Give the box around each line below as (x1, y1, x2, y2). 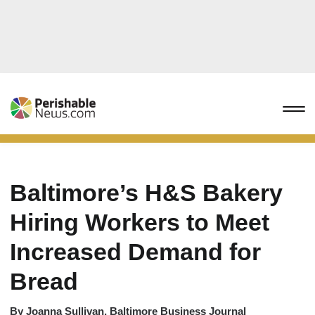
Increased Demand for (10, 238, 261, 265)
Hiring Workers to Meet (10, 209, 269, 236)
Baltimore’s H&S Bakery (10, 179, 283, 206)
